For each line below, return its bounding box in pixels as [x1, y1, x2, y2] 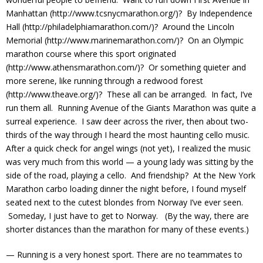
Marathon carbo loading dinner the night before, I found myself [6, 183, 246, 195]
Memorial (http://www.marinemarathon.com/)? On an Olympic [6, 35, 244, 46]
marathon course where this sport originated [6, 48, 176, 60]
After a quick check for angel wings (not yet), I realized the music [6, 143, 251, 154]
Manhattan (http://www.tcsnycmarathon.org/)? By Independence [6, 8, 252, 19]
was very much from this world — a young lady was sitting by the [6, 156, 254, 168]
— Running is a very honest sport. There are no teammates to [6, 249, 242, 261]
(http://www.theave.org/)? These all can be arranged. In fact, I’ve [6, 89, 252, 100]
